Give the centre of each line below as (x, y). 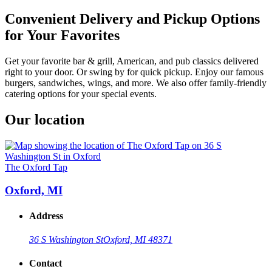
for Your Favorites (62, 36)
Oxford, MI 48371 (138, 239)
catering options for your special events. (81, 93)
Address (46, 216)
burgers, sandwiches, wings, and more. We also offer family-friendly (136, 83)
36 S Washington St (66, 239)
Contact (46, 263)
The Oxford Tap (36, 167)
